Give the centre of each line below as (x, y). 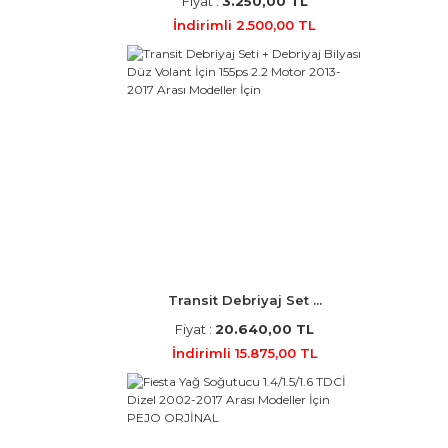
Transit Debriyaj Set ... (244, 300)
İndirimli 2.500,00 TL (244, 25)
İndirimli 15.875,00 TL (244, 353)
